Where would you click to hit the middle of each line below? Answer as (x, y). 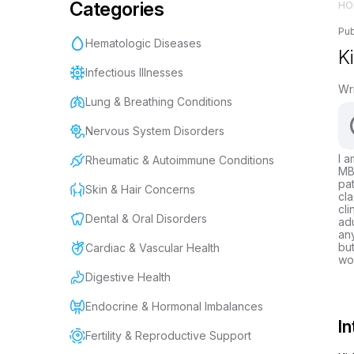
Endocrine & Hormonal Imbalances (174, 306)
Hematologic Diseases (143, 43)
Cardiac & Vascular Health (153, 248)
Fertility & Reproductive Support (168, 335)
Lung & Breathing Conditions (159, 102)
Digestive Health (128, 277)
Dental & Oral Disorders (146, 218)
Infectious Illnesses (134, 72)
